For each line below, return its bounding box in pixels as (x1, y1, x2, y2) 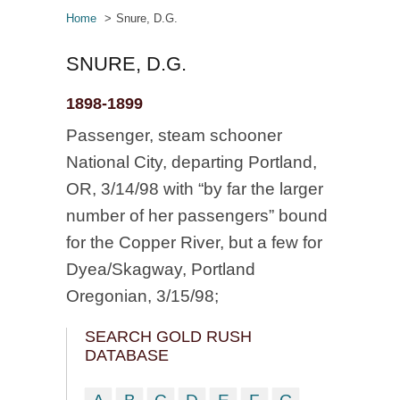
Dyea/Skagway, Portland (66, 260, 255, 279)
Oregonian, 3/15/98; (66, 287, 219, 305)
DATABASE (85, 346, 169, 364)
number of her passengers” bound (66, 206, 328, 225)
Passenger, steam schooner (66, 126, 282, 145)
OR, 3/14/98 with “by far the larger (66, 179, 323, 198)
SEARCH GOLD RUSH (85, 328, 252, 346)
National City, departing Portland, (66, 153, 317, 171)
